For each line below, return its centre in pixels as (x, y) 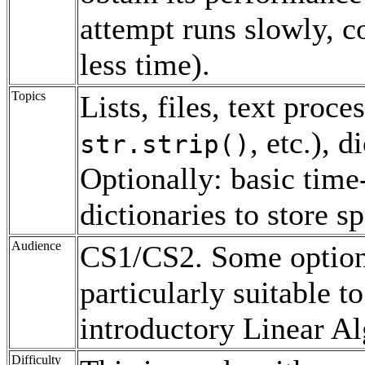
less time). (145, 65)
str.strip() (165, 145)
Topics (29, 96)
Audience (36, 246)
